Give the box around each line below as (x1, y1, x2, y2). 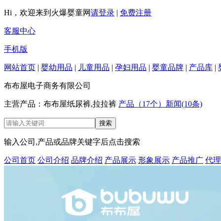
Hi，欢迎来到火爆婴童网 (4, 8, 91, 17)
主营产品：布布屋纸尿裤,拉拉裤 (4, 100, 116, 108)
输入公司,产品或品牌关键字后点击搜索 (4, 138, 140, 146)
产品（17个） (118, 100, 166, 108)
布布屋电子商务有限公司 (4, 81, 91, 90)
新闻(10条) (166, 100, 202, 108)
